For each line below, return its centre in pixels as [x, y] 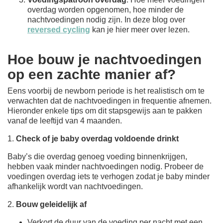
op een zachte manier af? [92, 74]
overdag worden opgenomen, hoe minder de [106, 9]
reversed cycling [59, 29]
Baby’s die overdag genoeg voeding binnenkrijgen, [97, 156]
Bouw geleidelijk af [51, 204]
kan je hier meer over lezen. [140, 29]
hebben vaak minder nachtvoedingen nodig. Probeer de [106, 166]
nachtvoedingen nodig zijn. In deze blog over [106, 19]
